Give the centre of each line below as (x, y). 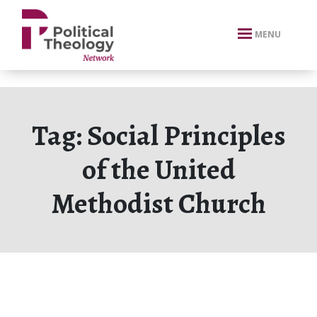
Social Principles (186, 136)
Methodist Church (158, 203)
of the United (158, 169)
